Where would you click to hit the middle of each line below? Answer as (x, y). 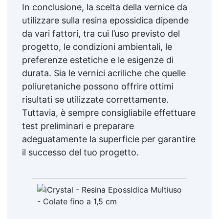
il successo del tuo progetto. (80, 152)
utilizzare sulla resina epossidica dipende (105, 20)
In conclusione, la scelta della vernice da (105, 7)
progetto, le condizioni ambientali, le (97, 46)
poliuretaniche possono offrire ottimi (98, 86)
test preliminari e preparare (78, 126)
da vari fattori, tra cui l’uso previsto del (101, 33)
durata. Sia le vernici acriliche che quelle (104, 73)
